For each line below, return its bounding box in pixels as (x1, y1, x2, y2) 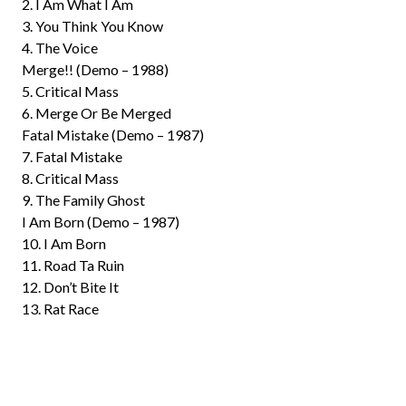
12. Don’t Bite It (22, 278, 119, 295)
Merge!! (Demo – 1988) (22, 61, 169, 78)
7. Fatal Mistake (22, 148, 122, 165)
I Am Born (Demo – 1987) (22, 213, 179, 230)
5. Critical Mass (22, 82, 119, 100)
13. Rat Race (22, 300, 99, 317)
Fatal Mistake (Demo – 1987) (22, 126, 204, 143)
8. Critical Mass (22, 169, 119, 187)
